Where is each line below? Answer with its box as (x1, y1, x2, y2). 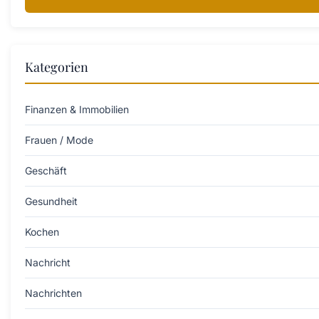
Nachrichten (25, 286, 82, 299)
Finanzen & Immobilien (25, 103, 129, 115)
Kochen (25, 225, 59, 238)
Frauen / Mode (25, 133, 93, 146)
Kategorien (25, 58, 88, 75)
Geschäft (25, 164, 67, 177)
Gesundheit (25, 194, 78, 207)
